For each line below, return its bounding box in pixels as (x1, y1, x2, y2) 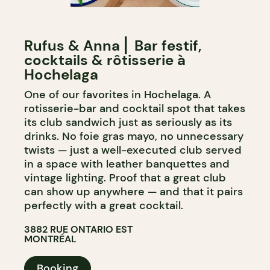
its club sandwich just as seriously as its (24, 115, 232, 130)
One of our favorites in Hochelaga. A (24, 87, 211, 102)
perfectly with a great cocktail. (24, 198, 183, 213)
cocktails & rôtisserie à (24, 51, 186, 70)
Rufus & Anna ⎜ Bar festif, (24, 36, 202, 55)
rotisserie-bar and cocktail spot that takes (24, 101, 245, 116)
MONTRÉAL (24, 233, 77, 246)
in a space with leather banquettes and (24, 157, 230, 172)
